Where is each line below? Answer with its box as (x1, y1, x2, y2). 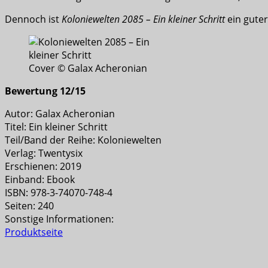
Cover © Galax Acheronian (29, 62, 147, 75)
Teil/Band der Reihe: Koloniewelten (5, 133, 162, 147)
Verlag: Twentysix (5, 147, 83, 160)
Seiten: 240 (5, 199, 54, 213)
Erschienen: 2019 (5, 160, 81, 173)
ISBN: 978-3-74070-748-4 (5, 186, 112, 200)
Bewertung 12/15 (5, 84, 86, 98)
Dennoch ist (5, 13, 62, 26)
